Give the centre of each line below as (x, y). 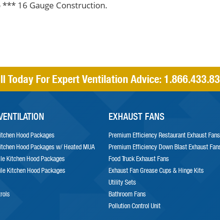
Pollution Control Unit (134, 206)
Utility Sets (122, 182)
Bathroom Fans (127, 194)
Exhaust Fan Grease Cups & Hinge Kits (156, 170)
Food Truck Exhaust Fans (138, 159)
